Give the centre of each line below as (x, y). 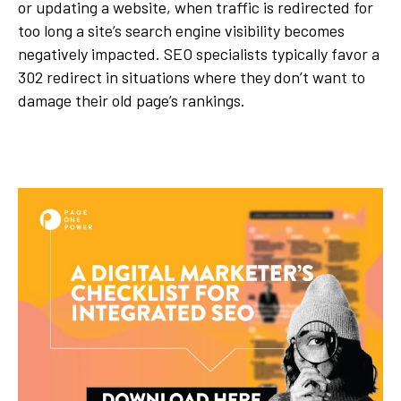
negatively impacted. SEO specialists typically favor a (199, 54)
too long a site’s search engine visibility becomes (181, 30)
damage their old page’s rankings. (132, 100)
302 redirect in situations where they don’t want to (192, 77)
